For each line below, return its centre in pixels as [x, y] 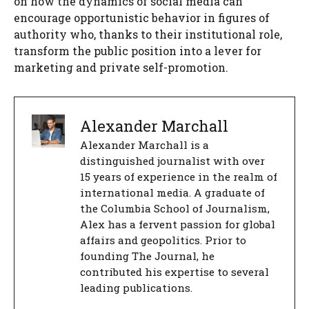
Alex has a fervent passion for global [178, 225]
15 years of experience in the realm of [179, 177]
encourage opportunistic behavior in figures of [142, 18]
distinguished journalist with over [172, 161]
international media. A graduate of [172, 193]
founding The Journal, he [147, 256]
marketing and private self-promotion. [121, 68]
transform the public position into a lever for [138, 51]
